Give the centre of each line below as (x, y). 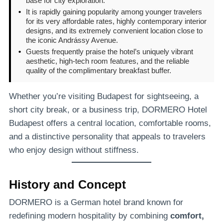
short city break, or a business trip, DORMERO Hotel (108, 110)
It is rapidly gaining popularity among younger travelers (114, 11)
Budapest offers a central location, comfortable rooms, (110, 123)
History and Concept (67, 184)
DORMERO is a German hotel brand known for (96, 202)
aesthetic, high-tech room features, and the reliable (108, 61)
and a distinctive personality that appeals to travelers (107, 136)
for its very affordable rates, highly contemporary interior (116, 21)
